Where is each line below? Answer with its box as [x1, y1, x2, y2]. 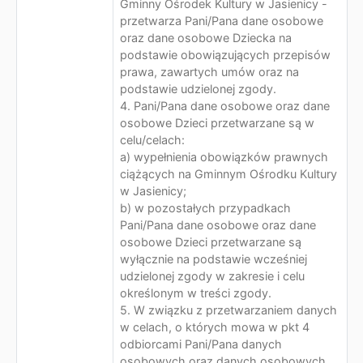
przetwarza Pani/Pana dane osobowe [120, 14, 323, 28]
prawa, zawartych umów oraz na [120, 65, 299, 79]
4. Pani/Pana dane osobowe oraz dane [120, 99, 330, 113]
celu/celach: [120, 133, 185, 147]
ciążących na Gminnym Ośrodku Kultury [120, 167, 337, 181]
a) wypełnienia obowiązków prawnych [120, 150, 328, 164]
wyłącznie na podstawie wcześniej [120, 252, 307, 266]
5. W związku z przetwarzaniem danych [120, 303, 337, 317]
